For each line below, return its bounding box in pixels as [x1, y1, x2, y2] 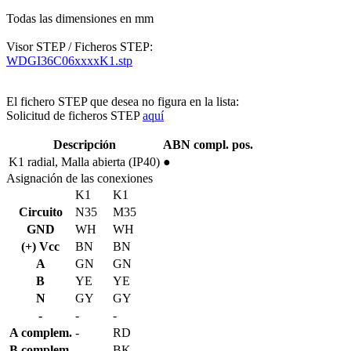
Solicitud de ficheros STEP [6, 109, 143, 123]
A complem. [9, 326, 72, 340]
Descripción [52, 138, 116, 152]
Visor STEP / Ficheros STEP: [6, 40, 153, 54]
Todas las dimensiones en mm [6, 12, 154, 26]
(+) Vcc [21, 240, 60, 254]
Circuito [18, 205, 63, 219]
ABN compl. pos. [163, 138, 253, 152]
